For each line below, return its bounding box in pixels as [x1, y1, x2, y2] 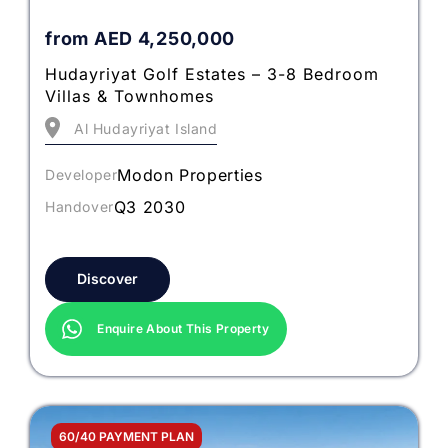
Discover [77, 269, 139, 287]
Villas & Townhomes [45, 86, 215, 107]
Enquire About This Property [97, 320, 270, 336]
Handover [45, 198, 114, 216]
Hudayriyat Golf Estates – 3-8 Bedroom [45, 64, 380, 85]
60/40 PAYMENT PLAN [59, 428, 195, 444]
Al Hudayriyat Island [74, 119, 218, 137]
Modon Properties [117, 164, 263, 185]
